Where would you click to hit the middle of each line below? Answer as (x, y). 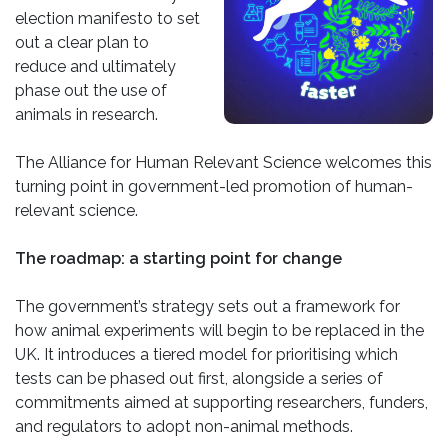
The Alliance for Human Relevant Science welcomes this (223, 163)
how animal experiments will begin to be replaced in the (219, 331)
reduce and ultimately (95, 67)
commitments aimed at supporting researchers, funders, (221, 403)
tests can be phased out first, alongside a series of (199, 379)
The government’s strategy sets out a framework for (207, 307)
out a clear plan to (82, 43)
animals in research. (86, 115)
